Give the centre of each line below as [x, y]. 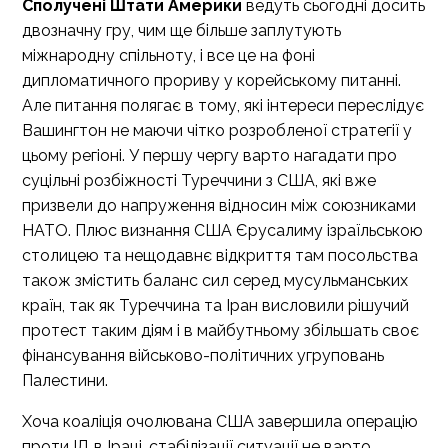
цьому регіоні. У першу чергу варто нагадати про [209, 155]
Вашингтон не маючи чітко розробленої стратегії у [217, 130]
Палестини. [65, 380]
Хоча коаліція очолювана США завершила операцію [220, 421]
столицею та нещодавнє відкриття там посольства [220, 255]
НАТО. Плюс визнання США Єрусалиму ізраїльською [222, 230]
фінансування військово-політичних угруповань [203, 355]
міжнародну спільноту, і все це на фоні [168, 55]
